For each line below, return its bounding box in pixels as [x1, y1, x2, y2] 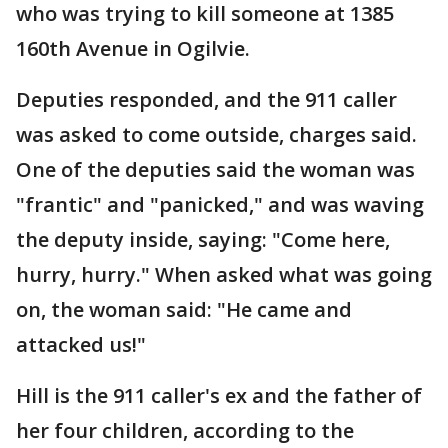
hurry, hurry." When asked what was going [16, 260, 432, 288]
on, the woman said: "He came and [16, 295, 352, 323]
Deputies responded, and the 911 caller [16, 85, 397, 113]
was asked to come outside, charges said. [16, 120, 417, 148]
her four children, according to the [16, 416, 354, 444]
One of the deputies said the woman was [16, 155, 415, 183]
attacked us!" [16, 330, 146, 358]
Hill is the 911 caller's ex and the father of [16, 381, 422, 409]
